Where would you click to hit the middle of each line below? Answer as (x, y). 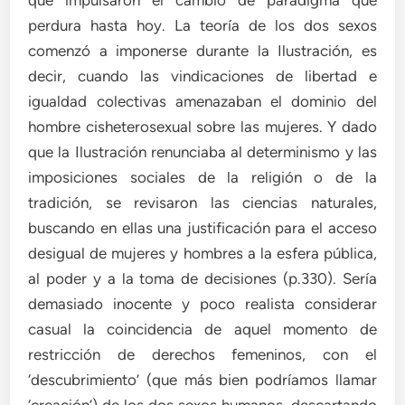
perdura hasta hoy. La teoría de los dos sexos (202, 25)
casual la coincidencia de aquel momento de (202, 329)
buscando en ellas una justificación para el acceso (202, 227)
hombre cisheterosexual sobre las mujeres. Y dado (202, 126)
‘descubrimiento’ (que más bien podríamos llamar (202, 379)
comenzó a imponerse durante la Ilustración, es (202, 50)
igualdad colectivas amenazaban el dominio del (202, 101)
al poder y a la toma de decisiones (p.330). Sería (202, 278)
